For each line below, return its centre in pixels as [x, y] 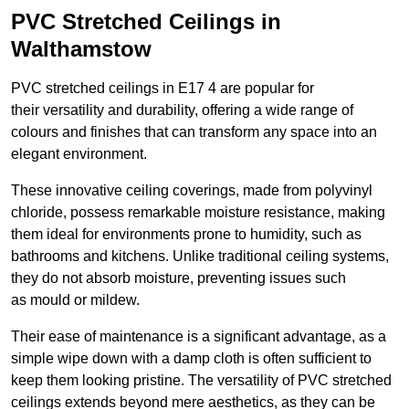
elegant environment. [79, 154]
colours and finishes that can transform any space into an [194, 132]
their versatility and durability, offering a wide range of [182, 110]
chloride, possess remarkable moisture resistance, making [198, 213]
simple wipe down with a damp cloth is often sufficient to [191, 359]
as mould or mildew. [75, 300]
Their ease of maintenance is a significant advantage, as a [199, 337]
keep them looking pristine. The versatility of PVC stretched [201, 381]
